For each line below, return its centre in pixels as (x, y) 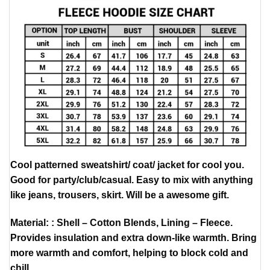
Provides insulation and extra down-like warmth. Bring (133, 238)
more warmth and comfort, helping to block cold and (129, 253)
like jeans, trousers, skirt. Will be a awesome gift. (120, 195)
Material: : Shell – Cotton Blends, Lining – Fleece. (121, 223)
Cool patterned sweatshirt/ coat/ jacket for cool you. (127, 165)
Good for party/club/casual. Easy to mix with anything (132, 180)
